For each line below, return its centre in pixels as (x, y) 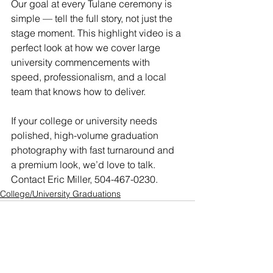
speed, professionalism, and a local (90, 76)
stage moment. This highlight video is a (97, 33)
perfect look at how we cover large (87, 47)
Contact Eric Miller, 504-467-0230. (84, 179)
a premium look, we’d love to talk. (84, 164)
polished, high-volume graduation (86, 135)
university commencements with (82, 62)
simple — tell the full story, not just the (93, 18)
